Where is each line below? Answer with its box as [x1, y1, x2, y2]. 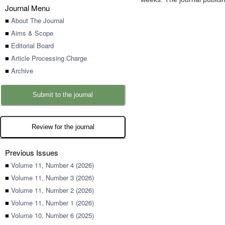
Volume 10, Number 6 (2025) [11, 210, 94, 220]
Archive [11, 66, 33, 75]
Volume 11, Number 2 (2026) [11, 185, 94, 195]
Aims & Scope [11, 28, 53, 38]
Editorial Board [11, 41, 54, 50]
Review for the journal [31, 123, 94, 131]
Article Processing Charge [11, 53, 87, 63]
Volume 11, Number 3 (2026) [11, 173, 94, 182]
